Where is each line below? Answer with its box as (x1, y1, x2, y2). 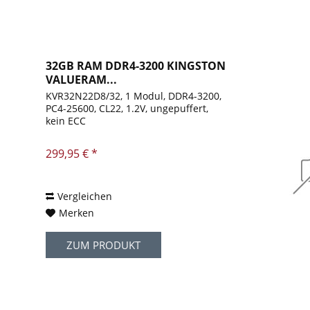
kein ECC (46, 114, 86, 128)
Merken (59, 206, 95, 220)
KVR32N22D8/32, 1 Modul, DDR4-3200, (46, 89, 222, 103)
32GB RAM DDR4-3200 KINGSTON (46, 58, 226, 74)
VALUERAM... (46, 72, 118, 88)
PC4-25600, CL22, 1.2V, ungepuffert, (46, 102, 209, 116)
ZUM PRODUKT (66, 238, 141, 253)
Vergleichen (57, 190, 113, 203)
